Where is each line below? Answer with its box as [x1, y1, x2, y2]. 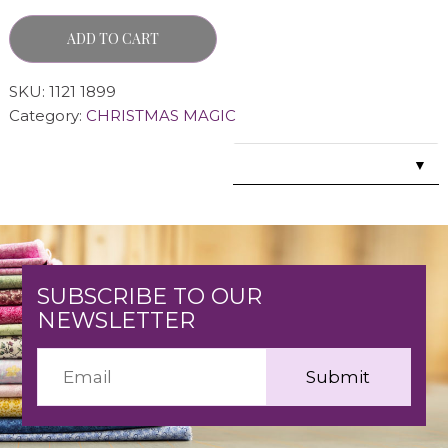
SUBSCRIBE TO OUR [36, 283, 262, 310]
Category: [8, 106, 86, 125]
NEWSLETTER [36, 307, 195, 334]
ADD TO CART [66, 29, 159, 48]
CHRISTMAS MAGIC [85, 106, 236, 125]
